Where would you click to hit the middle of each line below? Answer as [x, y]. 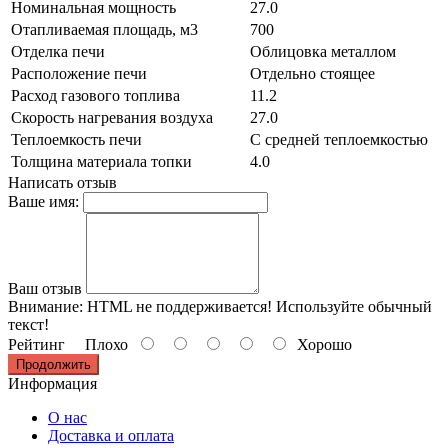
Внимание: [45, 306]
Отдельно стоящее [312, 73]
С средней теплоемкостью [339, 139]
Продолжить [53, 364]
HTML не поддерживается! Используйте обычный [257, 306]
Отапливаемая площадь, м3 [104, 29]
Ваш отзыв [45, 288]
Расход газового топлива [95, 95]
